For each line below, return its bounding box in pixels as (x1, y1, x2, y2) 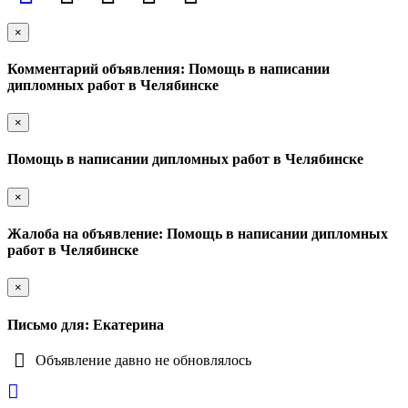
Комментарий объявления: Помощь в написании (7, 60, 330, 76)
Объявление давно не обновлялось (32, 352, 252, 368)
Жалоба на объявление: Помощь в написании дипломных (7, 226, 388, 242)
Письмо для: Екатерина (7, 316, 164, 332)
